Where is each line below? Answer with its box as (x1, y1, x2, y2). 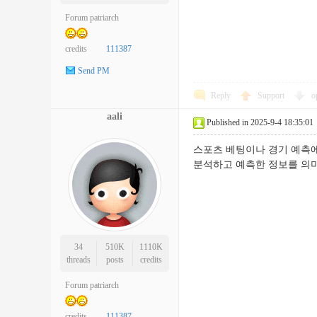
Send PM (78, 66, 110, 76)
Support (258, 91, 287, 100)
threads (66, 255, 91, 265)
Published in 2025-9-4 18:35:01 (207, 117, 313, 127)
